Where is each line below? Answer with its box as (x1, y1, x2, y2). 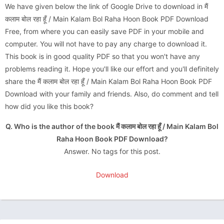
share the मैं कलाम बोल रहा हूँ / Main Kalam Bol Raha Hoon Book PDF (5, 76, 212, 85)
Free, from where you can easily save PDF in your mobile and (5, 26, 204, 35)
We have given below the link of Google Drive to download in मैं (5, 1, 208, 10)
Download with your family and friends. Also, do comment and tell (5, 89, 218, 98)
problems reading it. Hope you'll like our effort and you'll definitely (5, 64, 219, 73)
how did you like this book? (5, 101, 95, 110)
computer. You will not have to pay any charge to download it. (5, 39, 207, 48)
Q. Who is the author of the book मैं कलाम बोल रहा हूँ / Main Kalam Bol (5, 121, 218, 130)
